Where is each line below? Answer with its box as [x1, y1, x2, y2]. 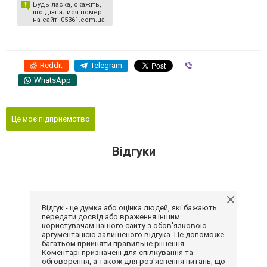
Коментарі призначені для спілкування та [42, 248, 193, 257]
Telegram [91, 61, 122, 70]
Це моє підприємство [11, 114, 90, 124]
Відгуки [111, 144, 156, 159]
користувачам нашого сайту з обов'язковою [42, 221, 207, 231]
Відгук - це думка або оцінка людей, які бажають [42, 203, 217, 213]
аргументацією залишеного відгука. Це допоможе [42, 230, 224, 240]
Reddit [40, 61, 63, 70]
